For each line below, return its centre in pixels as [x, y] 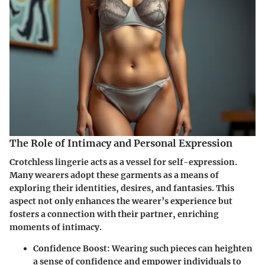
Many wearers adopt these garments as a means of [114, 175]
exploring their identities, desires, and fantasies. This [122, 188]
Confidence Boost [70, 248]
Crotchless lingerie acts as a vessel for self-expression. [123, 162]
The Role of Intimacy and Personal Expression [121, 143]
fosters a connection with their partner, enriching [114, 214]
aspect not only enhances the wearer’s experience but [121, 201]
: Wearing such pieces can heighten [180, 248]
